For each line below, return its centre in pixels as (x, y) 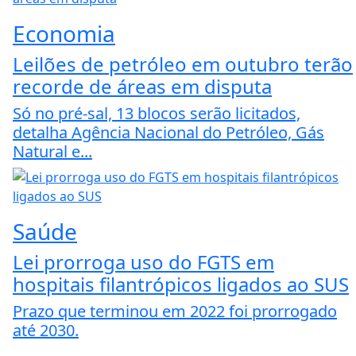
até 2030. (46, 331)
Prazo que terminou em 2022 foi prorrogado (175, 311)
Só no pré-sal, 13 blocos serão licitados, (157, 114)
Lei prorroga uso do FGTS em (143, 262)
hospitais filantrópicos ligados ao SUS (181, 284)
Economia (64, 34)
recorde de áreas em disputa (142, 87)
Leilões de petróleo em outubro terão (183, 64)
